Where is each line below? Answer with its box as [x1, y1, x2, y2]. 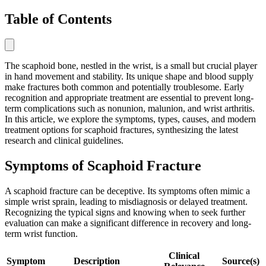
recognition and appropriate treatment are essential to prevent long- [5, 93, 254, 103]
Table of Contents [5, 11, 112, 27]
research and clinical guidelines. [5, 135, 123, 146]
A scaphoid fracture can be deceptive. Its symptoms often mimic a [5, 186, 250, 197]
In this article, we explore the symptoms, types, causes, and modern [5, 114, 256, 125]
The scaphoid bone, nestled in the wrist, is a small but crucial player [5, 61, 257, 71]
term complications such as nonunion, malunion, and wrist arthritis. [5, 103, 255, 114]
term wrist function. [5, 229, 78, 239]
